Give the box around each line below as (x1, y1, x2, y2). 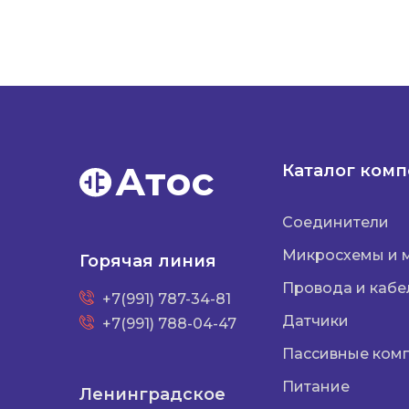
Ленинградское (79, 384, 225, 404)
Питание (281, 378, 350, 395)
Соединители (281, 214, 389, 231)
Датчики (281, 312, 349, 330)
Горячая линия (79, 251, 216, 271)
